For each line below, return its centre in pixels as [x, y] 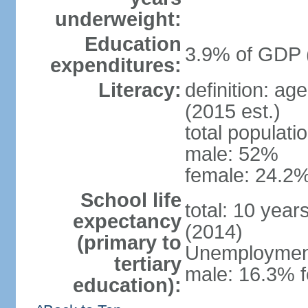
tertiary [147, 264]
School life [131, 200]
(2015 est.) [232, 111]
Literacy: [140, 90]
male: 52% [231, 154]
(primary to [129, 243]
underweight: [118, 19]
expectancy [127, 221]
